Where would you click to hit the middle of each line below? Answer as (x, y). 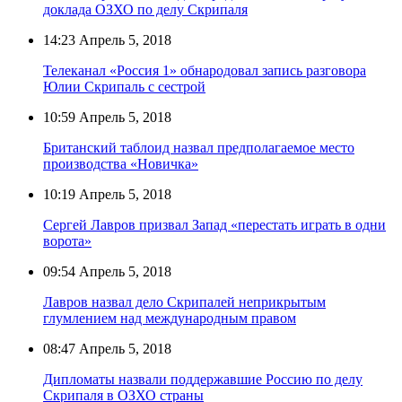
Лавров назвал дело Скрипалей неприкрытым (184, 301)
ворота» (67, 240)
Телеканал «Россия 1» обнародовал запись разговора (205, 70)
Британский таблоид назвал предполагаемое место (199, 147)
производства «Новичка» (121, 163)
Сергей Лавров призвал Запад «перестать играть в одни (214, 224)
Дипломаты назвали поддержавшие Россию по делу (203, 379)
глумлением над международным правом (170, 318)
